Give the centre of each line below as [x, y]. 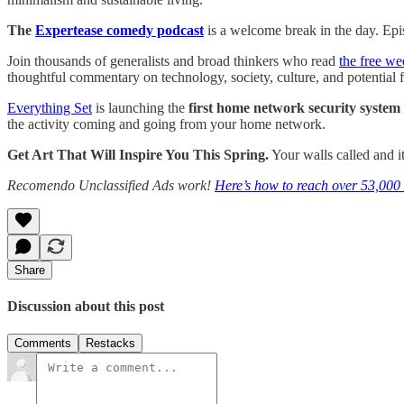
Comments [43, 344]
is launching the [140, 107]
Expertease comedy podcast [119, 30]
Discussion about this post [86, 306]
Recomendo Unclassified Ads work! [111, 185]
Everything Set [50, 107]
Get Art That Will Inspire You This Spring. [138, 154]
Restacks [110, 344]
